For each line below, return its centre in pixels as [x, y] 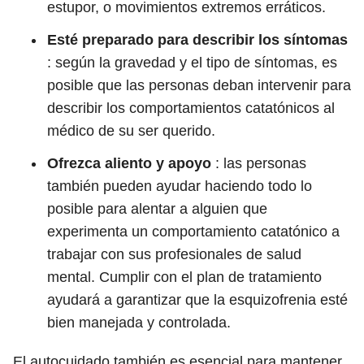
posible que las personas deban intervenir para [199, 85]
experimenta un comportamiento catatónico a [193, 232]
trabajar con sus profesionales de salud [174, 254]
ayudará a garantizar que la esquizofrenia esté [197, 300]
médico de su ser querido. [131, 131]
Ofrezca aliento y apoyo [129, 163]
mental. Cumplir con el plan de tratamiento [184, 277]
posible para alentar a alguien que [157, 209]
